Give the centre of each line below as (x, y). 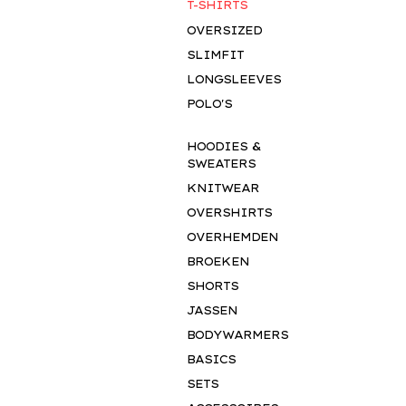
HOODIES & (223, 146)
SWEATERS (221, 163)
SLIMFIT (215, 54)
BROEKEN (217, 261)
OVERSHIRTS (229, 212)
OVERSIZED (224, 30)
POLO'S (209, 103)
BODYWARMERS (237, 334)
